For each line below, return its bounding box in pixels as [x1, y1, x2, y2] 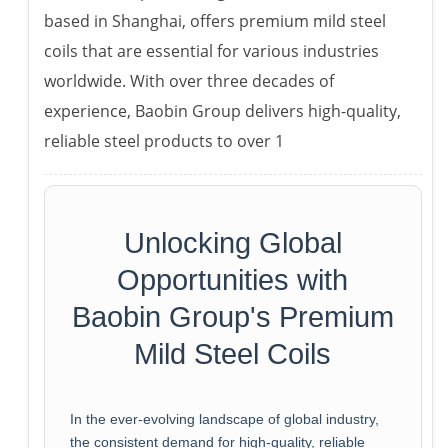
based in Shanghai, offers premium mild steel [43, 10, 386, 32]
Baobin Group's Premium [71, 301, 394, 334]
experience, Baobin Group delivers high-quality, [43, 100, 401, 122]
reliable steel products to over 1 [43, 130, 284, 152]
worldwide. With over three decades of [43, 70, 334, 92]
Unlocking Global [123, 227, 342, 260]
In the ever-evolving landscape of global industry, [69, 411, 379, 427]
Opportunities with [117, 264, 349, 297]
